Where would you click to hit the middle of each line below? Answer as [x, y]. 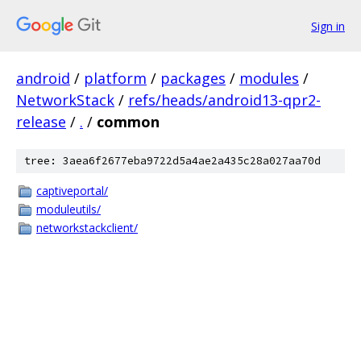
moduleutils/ [68, 209]
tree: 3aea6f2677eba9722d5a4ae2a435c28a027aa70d [172, 161]
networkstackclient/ [87, 228]
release [41, 122]
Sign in [328, 26]
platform [115, 78]
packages [193, 78]
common [128, 122]
